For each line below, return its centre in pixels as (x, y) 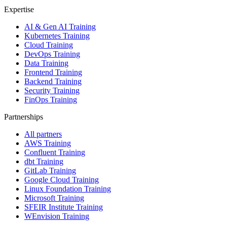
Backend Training (53, 82)
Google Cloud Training (62, 180)
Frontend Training (53, 72)
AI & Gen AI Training (60, 27)
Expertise (19, 10)
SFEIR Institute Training (64, 207)
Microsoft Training (54, 198)
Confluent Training (55, 153)
